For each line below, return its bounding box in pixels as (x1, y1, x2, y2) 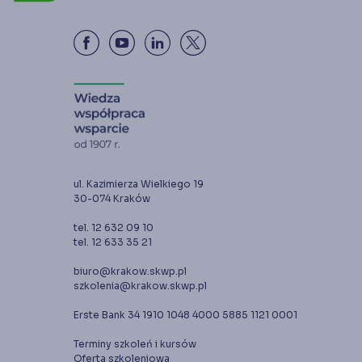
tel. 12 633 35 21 (74, 235, 152, 248)
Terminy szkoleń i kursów (74, 337, 196, 350)
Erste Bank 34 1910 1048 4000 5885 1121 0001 (74, 308, 297, 321)
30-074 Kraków (74, 192, 150, 204)
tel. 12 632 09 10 (74, 221, 154, 234)
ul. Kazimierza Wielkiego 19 (74, 177, 204, 190)
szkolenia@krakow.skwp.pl (74, 279, 207, 292)
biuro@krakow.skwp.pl (74, 264, 187, 277)
